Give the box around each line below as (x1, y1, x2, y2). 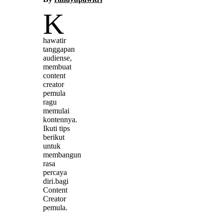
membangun (43, 150, 81, 159)
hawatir (43, 36, 66, 44)
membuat (43, 62, 71, 71)
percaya (43, 168, 67, 176)
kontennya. (43, 115, 77, 124)
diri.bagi (43, 176, 68, 185)
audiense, (43, 53, 72, 62)
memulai (43, 106, 69, 115)
